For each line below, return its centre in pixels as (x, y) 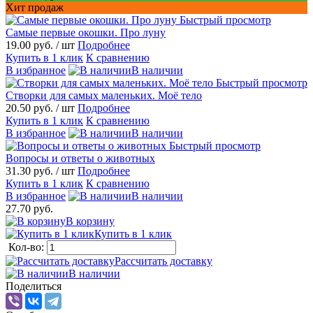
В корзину (90, 221)
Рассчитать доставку (163, 261)
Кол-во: (28, 247)
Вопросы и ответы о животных (80, 158)
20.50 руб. (31, 108)
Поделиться (34, 286)
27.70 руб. (29, 208)
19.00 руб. (31, 45)
